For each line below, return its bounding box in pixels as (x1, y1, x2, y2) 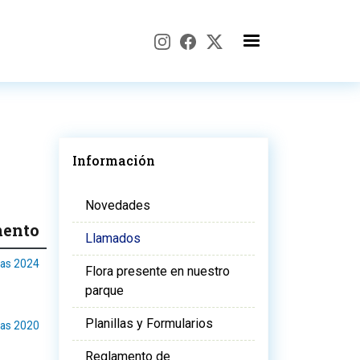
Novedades (85, 198, 150, 213)
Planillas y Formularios (85, 316, 213, 331)
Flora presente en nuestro (85, 264, 230, 279)
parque (85, 283, 124, 298)
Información (72, 152, 155, 169)
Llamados (85, 231, 141, 246)
